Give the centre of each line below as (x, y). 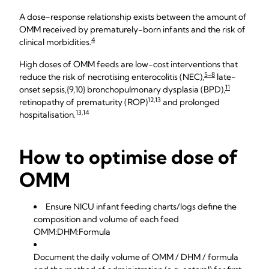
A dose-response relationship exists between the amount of (133, 17)
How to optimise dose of (128, 157)
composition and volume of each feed (106, 219)
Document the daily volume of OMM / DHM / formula (136, 257)
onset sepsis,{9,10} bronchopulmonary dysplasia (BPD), (122, 89)
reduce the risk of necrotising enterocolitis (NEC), (112, 77)
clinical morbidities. (55, 42)
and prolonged (190, 102)
